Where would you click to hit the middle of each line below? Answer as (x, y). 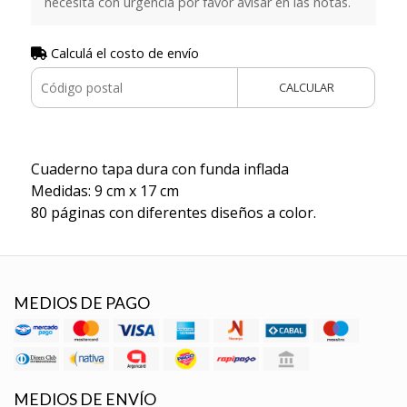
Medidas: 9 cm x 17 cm (104, 190)
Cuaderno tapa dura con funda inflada (159, 169)
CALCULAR (306, 87)
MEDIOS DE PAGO (82, 303)
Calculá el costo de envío (123, 53)
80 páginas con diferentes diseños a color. (173, 212)
